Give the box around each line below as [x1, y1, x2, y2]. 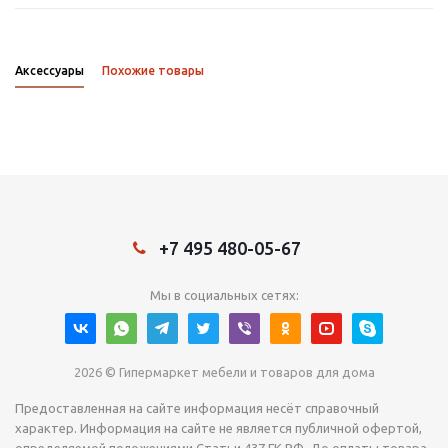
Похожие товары [102, 64, 204, 78]
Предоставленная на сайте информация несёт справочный [15, 401, 379, 416]
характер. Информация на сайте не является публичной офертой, [15, 421, 422, 436]
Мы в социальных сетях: [149, 288, 299, 303]
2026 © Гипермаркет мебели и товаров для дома [73, 365, 375, 380]
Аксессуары [15, 64, 84, 78]
